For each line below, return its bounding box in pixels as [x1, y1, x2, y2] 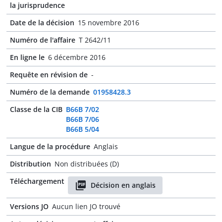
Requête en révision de [10, 70, 88, 79]
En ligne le [10, 53, 45, 62]
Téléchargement [10, 176, 64, 186]
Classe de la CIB [10, 105, 62, 114]
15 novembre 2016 [78, 18, 139, 27]
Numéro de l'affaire [10, 35, 75, 45]
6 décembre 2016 [48, 53, 106, 62]
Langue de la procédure [10, 142, 90, 151]
